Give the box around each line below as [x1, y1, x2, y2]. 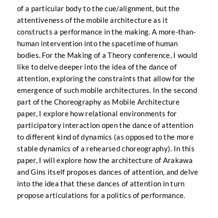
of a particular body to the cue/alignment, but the [17, 4, 180, 13]
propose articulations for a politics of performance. [17, 191, 185, 200]
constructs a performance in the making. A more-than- [17, 27, 196, 36]
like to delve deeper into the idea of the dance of [17, 62, 177, 71]
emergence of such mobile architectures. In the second [17, 86, 197, 94]
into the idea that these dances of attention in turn [17, 179, 185, 188]
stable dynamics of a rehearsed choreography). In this [17, 144, 195, 153]
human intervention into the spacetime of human [17, 39, 178, 48]
